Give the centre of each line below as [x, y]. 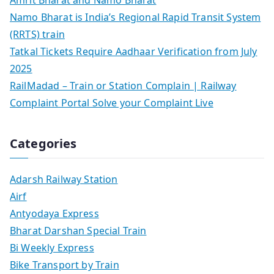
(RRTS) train [37, 34]
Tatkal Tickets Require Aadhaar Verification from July [134, 51]
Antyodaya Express [54, 213]
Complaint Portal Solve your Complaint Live [112, 102]
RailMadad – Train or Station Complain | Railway [123, 85]
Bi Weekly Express [52, 247]
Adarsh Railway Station [64, 179]
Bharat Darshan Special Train [78, 230]
